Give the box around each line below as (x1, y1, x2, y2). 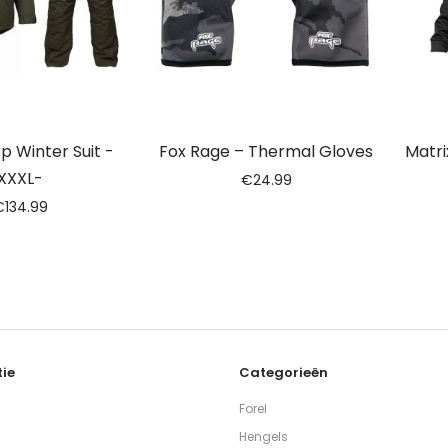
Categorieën (239, 363, 328, 382)
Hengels (239, 428, 288, 446)
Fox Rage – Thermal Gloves (159, 140, 373, 163)
